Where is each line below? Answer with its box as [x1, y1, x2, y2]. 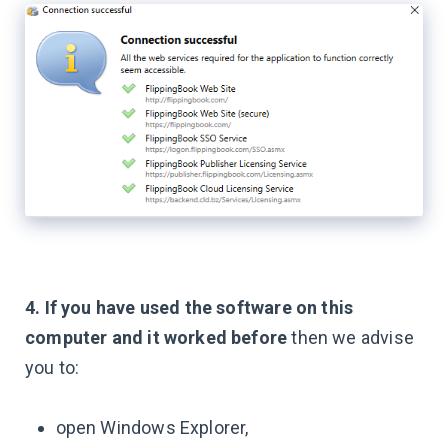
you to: [25, 356, 80, 378]
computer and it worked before [25, 326, 288, 348]
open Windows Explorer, [55, 416, 249, 438]
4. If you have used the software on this [25, 296, 354, 318]
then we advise [287, 326, 414, 348]
